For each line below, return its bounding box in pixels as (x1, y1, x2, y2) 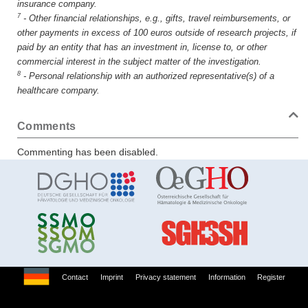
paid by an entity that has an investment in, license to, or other (17, 42, 267, 52)
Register (257, 273, 286, 282)
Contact (62, 273, 89, 282)
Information (208, 273, 245, 282)
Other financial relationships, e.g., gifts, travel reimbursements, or (29, 13, 290, 23)
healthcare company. (17, 85, 100, 96)
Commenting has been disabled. (17, 146, 158, 158)
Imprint (100, 273, 124, 282)
